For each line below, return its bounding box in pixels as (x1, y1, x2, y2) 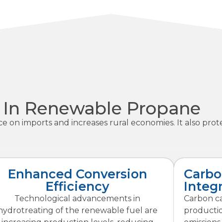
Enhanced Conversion (7, 166, 147, 181)
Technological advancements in (14, 193, 141, 203)
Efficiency (46, 178, 110, 194)
